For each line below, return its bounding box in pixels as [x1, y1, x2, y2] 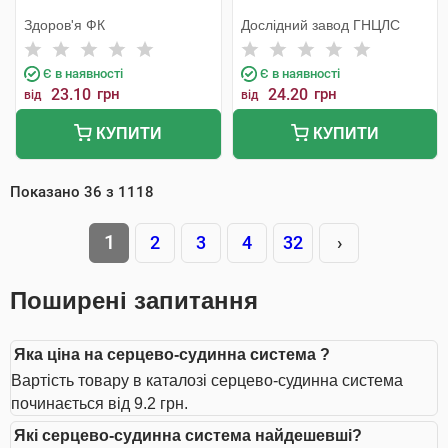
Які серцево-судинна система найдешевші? [14, 427, 362, 444]
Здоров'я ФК [24, 17, 105, 33]
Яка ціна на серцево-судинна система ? [14, 346, 330, 363]
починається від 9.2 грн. [11, 395, 188, 412]
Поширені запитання [10, 287, 258, 314]
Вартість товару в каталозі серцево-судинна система [11, 372, 403, 389]
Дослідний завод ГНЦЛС [240, 17, 400, 33]
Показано [10, 183, 84, 201]
